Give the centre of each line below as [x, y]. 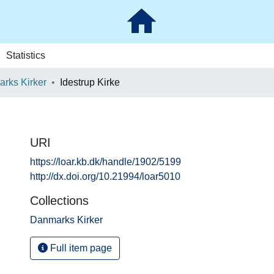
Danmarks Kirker [66, 220]
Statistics [25, 55]
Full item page [80, 248]
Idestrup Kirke [90, 82]
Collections [59, 201]
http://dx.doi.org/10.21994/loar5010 [105, 176]
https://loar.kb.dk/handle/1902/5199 [106, 162]
